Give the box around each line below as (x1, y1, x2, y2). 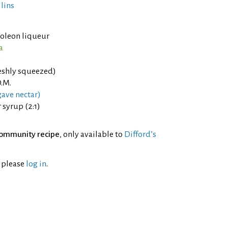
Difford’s (124, 130, 156, 139)
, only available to (60, 130, 124, 139)
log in (26, 159, 46, 168)
